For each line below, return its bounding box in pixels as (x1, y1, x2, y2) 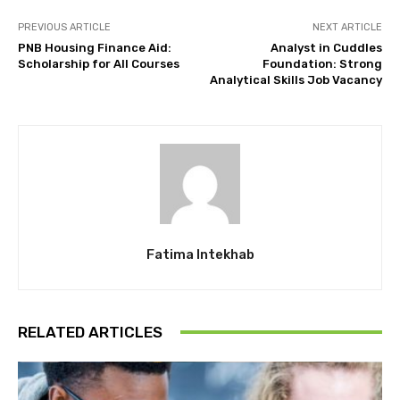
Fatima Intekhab (146, 246, 254, 262)
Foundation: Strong (262, 56, 382, 71)
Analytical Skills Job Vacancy (209, 72, 382, 87)
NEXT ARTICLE (312, 21, 382, 33)
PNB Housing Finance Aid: (18, 40, 171, 54)
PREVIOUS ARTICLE (18, 21, 111, 33)
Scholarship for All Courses (18, 56, 179, 71)
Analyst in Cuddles (270, 40, 382, 54)
